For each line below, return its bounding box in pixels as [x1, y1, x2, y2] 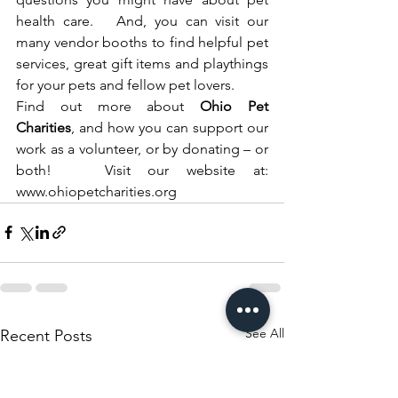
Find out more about [16, 97, 201, 115]
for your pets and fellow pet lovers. [16, 76, 242, 93]
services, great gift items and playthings [16, 54, 268, 72]
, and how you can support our [71, 118, 268, 136]
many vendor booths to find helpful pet [16, 33, 268, 51]
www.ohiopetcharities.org [16, 182, 177, 200]
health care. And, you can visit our [16, 12, 268, 29]
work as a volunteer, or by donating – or [16, 139, 268, 157]
